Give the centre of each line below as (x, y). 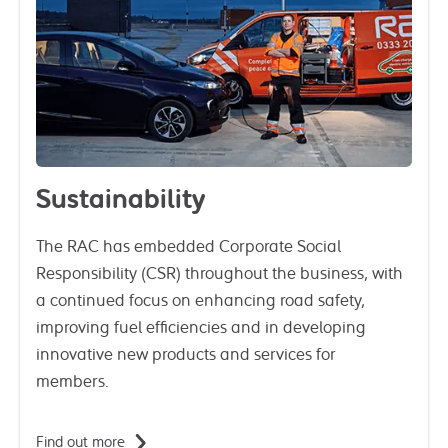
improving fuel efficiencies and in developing (201, 327)
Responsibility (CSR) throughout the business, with (219, 273)
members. (72, 381)
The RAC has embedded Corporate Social (188, 246)
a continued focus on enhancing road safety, (200, 300)
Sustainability (120, 199)
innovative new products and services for (186, 354)
